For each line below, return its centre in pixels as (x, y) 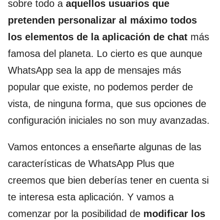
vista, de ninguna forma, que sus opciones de (107, 104)
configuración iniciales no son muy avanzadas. (109, 121)
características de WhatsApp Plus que (91, 164)
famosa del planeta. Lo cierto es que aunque (105, 54)
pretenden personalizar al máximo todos (102, 20)
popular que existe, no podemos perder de (100, 87)
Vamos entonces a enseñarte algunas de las (105, 147)
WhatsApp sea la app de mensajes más (95, 70)
